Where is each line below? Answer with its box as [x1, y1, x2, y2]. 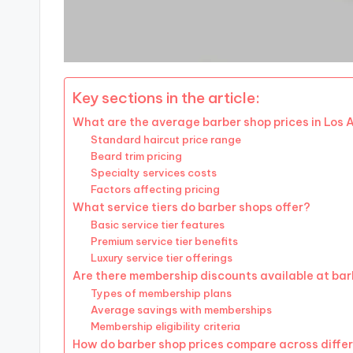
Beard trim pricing [90, 150, 182, 163]
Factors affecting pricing [90, 183, 220, 196]
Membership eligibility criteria [90, 320, 240, 333]
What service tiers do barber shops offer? [72, 200, 310, 215]
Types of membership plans [90, 287, 232, 300]
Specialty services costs [90, 166, 217, 180]
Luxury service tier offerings [90, 251, 232, 265]
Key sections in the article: [72, 88, 260, 108]
